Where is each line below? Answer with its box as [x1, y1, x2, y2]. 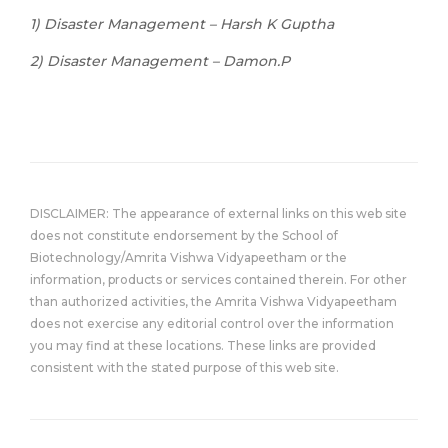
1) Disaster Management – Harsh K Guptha [30, 15, 334, 33]
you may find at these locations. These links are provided [30, 338, 376, 353]
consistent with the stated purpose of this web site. [30, 360, 339, 375]
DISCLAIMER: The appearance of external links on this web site [30, 206, 407, 221]
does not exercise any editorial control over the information [30, 316, 394, 331]
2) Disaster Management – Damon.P [30, 52, 290, 70]
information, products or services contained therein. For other [30, 272, 407, 287]
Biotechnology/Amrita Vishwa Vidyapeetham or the [30, 250, 347, 265]
